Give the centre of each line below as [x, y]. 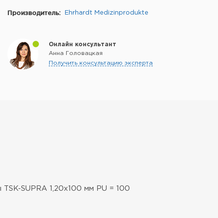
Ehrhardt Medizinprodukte [107, 13]
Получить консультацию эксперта [101, 63]
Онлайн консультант [82, 45]
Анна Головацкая [76, 53]
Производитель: [34, 13]
